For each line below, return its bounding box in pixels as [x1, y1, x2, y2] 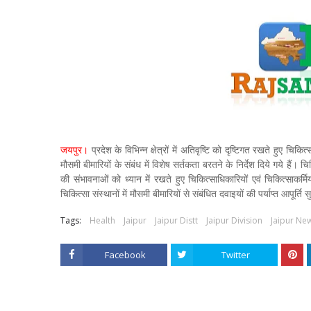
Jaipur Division [206, 215, 262, 226]
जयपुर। [60, 143, 92, 156]
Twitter [221, 249, 250, 261]
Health [90, 215, 115, 226]
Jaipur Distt [155, 215, 198, 226]
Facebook [104, 249, 146, 261]
